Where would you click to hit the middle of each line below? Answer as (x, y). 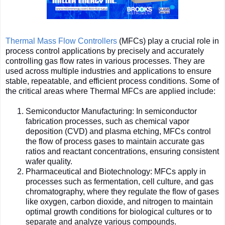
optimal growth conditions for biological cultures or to (119, 211)
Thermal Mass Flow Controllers (61, 41)
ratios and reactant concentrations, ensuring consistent (122, 151)
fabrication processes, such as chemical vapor (107, 121)
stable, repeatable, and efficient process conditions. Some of (112, 81)
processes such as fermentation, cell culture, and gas (120, 181)
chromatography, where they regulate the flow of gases (122, 191)
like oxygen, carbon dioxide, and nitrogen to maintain (119, 201)
